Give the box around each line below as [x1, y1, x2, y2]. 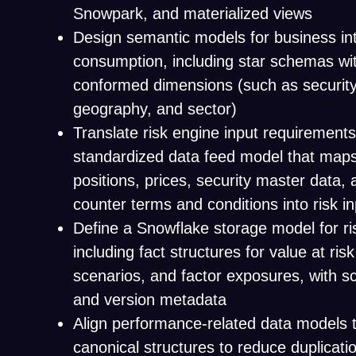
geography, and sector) [73, 100, 237, 118]
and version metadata [73, 291, 226, 308]
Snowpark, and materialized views [73, 5, 312, 22]
